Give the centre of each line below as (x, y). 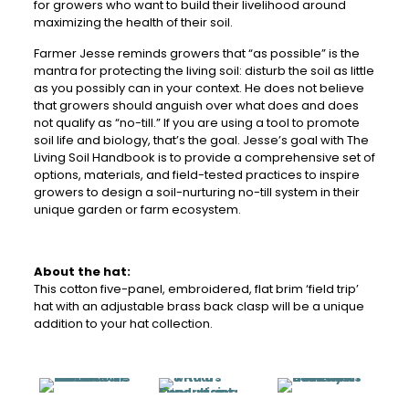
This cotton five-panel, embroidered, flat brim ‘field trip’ (196, 288)
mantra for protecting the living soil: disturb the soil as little (204, 70)
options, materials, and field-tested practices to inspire (196, 174)
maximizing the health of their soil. (133, 22)
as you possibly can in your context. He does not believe (199, 88)
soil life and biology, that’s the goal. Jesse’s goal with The (201, 140)
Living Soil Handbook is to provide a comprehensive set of (204, 157)
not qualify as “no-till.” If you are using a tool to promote (196, 122)
